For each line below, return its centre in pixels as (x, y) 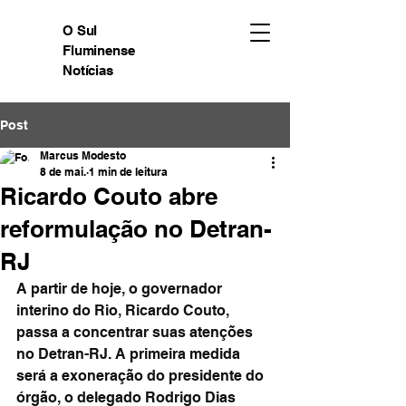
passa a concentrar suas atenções (136, 332)
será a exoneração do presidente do (142, 376)
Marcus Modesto (83, 155)
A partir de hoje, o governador (121, 289)
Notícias (88, 70)
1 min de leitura (128, 172)
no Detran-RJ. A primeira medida (130, 354)
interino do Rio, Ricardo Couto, (125, 310)
